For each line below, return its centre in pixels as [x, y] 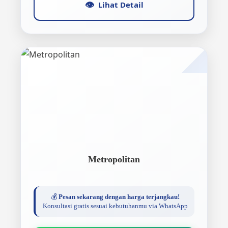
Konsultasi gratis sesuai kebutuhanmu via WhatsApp [115, 206]
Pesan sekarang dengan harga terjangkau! [119, 197]
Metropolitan [114, 159]
